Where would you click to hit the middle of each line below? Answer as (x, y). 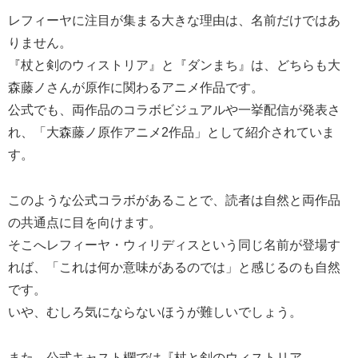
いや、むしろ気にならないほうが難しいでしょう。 (155, 312)
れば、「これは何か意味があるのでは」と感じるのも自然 (174, 267)
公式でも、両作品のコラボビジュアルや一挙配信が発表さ (174, 109)
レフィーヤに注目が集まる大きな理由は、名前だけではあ (174, 20)
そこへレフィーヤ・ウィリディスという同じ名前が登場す (174, 245)
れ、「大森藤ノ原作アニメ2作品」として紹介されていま (171, 132)
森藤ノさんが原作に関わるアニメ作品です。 (136, 87)
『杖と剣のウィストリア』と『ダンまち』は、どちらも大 (174, 65)
